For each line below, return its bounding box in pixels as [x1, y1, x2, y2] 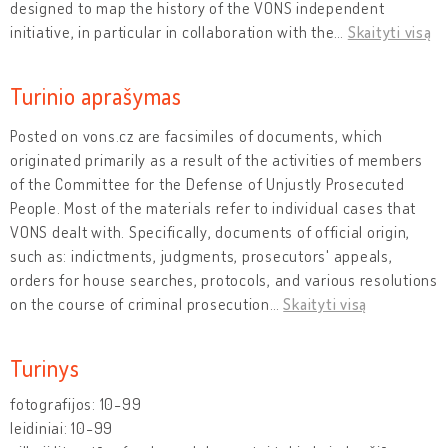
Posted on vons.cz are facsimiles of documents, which [10, 125, 383, 146]
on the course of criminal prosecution [10, 293, 270, 314]
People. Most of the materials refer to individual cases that [10, 197, 416, 218]
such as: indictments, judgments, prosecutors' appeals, [10, 245, 393, 266]
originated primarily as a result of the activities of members [10, 149, 423, 170]
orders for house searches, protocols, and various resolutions [10, 269, 438, 290]
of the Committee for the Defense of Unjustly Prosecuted [10, 173, 405, 194]
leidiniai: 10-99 [10, 417, 113, 438]
